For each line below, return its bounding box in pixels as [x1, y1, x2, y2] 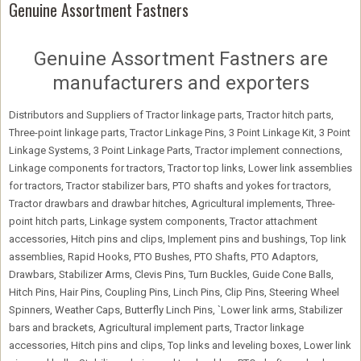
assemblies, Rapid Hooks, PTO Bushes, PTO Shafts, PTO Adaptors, [9, 251, 318, 263]
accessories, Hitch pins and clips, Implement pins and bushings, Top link [9, 233, 346, 245]
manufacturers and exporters [52, 72, 309, 94]
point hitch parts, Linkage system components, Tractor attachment [9, 215, 317, 227]
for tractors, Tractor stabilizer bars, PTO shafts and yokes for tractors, [9, 180, 331, 192]
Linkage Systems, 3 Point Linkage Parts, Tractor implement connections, [9, 144, 342, 156]
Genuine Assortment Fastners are [33, 48, 328, 70]
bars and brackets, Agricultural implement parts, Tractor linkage [9, 322, 304, 334]
